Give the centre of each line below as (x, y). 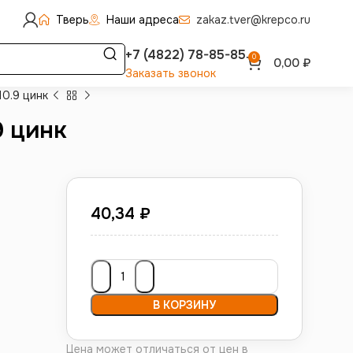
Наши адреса (143, 20)
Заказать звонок (171, 73)
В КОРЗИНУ (184, 305)
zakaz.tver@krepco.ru (253, 20)
